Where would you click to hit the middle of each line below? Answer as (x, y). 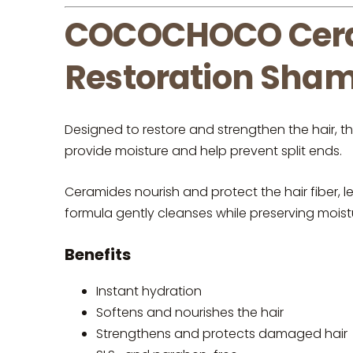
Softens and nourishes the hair (190, 312)
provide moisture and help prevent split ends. (203, 150)
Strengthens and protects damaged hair (222, 333)
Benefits (98, 254)
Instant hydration (149, 291)
